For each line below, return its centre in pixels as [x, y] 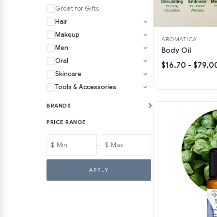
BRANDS [59, 105]
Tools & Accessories [86, 87]
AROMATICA [179, 39]
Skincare [68, 74]
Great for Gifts [77, 8]
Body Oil [176, 50]
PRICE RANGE [66, 122]
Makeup [67, 35]
